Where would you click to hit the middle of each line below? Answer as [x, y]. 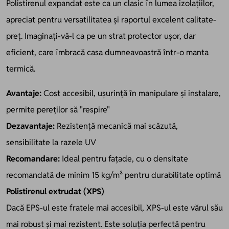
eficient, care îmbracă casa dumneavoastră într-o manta [107, 52]
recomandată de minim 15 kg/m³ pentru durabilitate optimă [113, 175]
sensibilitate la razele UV [51, 142]
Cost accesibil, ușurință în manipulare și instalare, [131, 93]
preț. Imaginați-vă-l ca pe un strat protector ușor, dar [101, 36]
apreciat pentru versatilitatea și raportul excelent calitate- [111, 19]
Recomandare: [33, 158]
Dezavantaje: [30, 126]
